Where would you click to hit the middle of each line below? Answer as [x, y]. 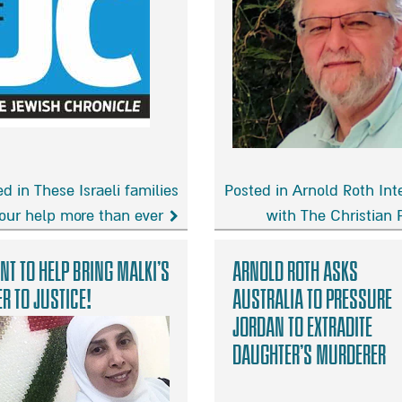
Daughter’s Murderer [309, 355]
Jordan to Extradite [302, 328]
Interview [245, 282]
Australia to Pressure [312, 300]
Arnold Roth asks [295, 272]
